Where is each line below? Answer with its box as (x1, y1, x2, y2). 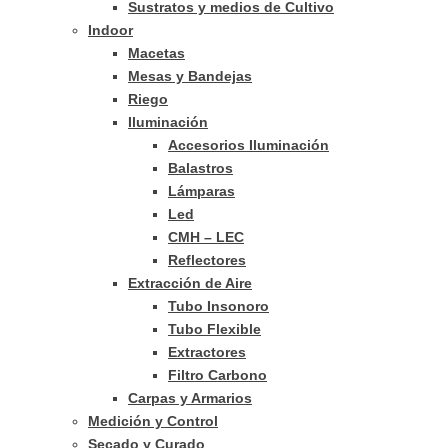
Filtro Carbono (168, 367, 267, 383)
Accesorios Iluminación (168, 137, 329, 153)
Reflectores (168, 252, 246, 268)
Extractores (168, 344, 246, 360)
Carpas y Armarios (128, 390, 252, 406)
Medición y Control (88, 413, 218, 429)
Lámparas (168, 183, 235, 199)
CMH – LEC (168, 229, 244, 245)
